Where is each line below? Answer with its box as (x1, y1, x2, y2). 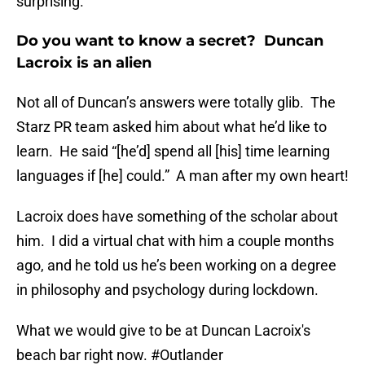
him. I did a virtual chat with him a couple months (16, 232, 334, 250)
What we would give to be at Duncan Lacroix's (16, 322, 310, 340)
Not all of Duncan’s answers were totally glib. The (16, 94, 336, 112)
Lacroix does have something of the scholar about (16, 208, 338, 226)
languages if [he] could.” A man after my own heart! (16, 167, 349, 185)
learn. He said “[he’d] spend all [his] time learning (16, 143, 330, 161)
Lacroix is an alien (16, 54, 152, 73)
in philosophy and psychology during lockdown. (16, 281, 319, 299)
